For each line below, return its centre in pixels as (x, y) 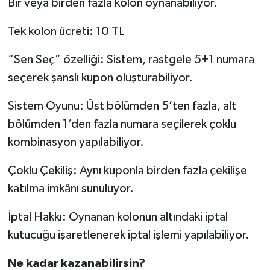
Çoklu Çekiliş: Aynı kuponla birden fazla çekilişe (127, 170)
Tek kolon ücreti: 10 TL (66, 31)
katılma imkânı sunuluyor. (71, 188)
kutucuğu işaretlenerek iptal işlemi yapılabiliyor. (128, 235)
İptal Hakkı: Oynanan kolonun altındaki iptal (118, 217)
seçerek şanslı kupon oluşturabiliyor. (100, 77)
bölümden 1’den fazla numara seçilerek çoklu (122, 124)
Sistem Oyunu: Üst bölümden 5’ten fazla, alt (122, 106)
